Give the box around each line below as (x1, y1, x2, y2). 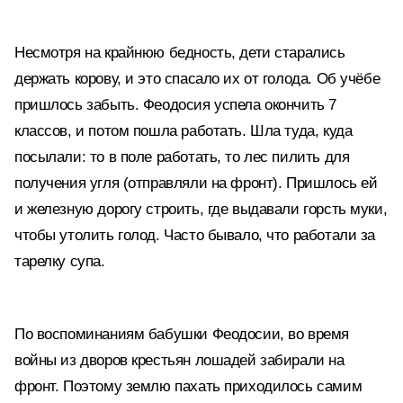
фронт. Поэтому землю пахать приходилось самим (14, 378, 363, 395)
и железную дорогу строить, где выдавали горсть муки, (14, 201, 388, 218)
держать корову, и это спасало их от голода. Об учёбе (14, 70, 381, 87)
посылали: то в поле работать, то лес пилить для (14, 148, 350, 166)
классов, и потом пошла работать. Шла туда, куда (14, 122, 353, 139)
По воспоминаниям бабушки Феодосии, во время (14, 326, 349, 343)
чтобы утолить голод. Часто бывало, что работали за (14, 227, 375, 244)
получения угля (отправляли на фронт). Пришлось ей (14, 175, 378, 192)
